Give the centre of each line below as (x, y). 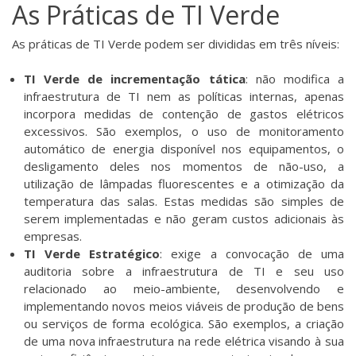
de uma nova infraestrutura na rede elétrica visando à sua (184, 341)
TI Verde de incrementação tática (135, 79)
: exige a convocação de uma (252, 254)
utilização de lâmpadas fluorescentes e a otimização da (184, 184)
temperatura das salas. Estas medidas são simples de (184, 201)
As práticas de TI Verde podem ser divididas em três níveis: (176, 43)
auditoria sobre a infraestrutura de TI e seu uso (184, 271)
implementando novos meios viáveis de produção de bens (184, 306)
